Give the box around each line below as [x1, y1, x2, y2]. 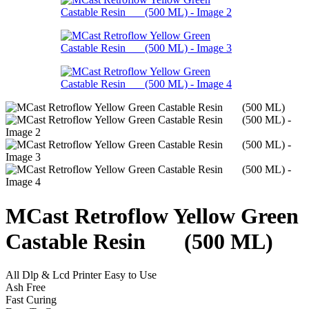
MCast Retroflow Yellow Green [6, 203, 299, 228]
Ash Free [6, 281, 46, 293]
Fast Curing [6, 293, 57, 306]
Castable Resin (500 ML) [6, 228, 273, 254]
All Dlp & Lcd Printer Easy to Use [6, 268, 157, 281]
